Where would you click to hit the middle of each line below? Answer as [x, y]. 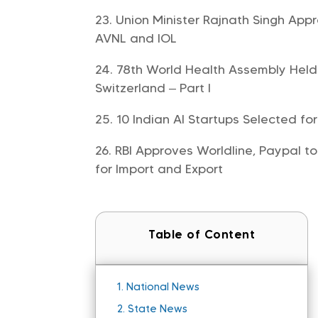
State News [158, 309]
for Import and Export [159, 169]
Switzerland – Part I [153, 88]
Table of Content [202, 235]
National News [163, 287]
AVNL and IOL [136, 38]
